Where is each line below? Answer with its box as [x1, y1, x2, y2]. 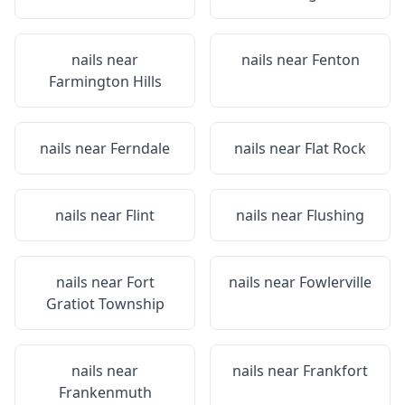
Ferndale [110, 138, 170, 158]
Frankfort [303, 361, 368, 381]
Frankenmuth [58, 382, 152, 402]
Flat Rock [305, 138, 366, 158]
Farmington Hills [48, 71, 162, 91]
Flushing [306, 205, 364, 225]
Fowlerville [299, 272, 372, 292]
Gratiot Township [45, 294, 165, 314]
